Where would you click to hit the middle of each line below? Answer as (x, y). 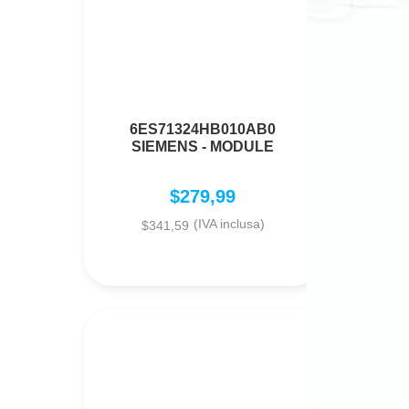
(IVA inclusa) (229, 224)
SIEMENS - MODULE (203, 147)
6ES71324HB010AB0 (203, 130)
